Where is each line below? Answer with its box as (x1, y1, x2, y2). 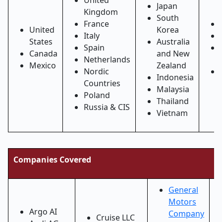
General (168, 184, 198, 195)
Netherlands (84, 54, 130, 65)
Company (168, 208, 204, 219)
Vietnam (157, 108, 188, 118)
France (84, 18, 109, 29)
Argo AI (29, 206, 57, 217)
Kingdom (84, 6, 118, 17)
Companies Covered (13, 154, 91, 165)
